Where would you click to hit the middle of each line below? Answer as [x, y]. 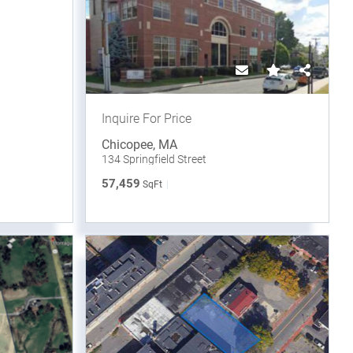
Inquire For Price [147, 119]
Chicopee [128, 145]
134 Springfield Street [154, 160]
